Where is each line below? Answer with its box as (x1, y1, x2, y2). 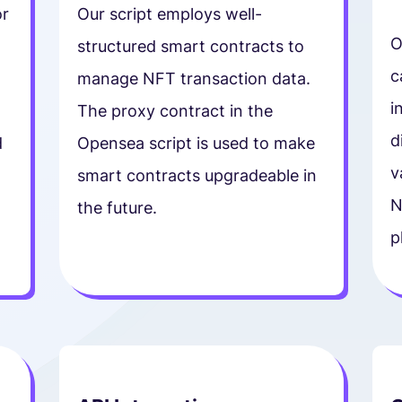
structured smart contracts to (76, 36, 304, 56)
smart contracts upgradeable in (76, 165, 317, 185)
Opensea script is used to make (76, 133, 315, 153)
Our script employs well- (76, 4, 262, 23)
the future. (76, 197, 157, 217)
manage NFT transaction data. (76, 68, 310, 88)
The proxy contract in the (76, 100, 273, 120)
